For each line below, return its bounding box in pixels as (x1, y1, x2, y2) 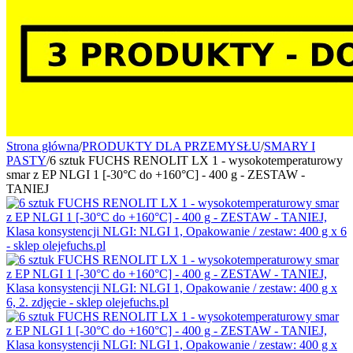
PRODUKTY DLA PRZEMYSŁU (82, 139, 261, 153)
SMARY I (264, 139, 315, 153)
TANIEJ (6, 182, 49, 195)
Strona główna (6, 139, 79, 153)
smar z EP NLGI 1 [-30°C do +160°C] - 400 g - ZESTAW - (6, 168, 305, 181)
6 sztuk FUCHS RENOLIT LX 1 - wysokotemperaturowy (50, 154, 343, 167)
